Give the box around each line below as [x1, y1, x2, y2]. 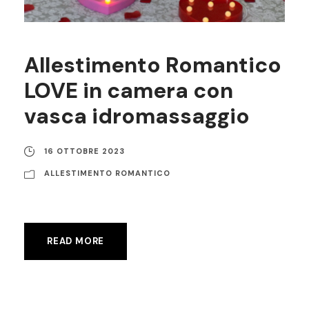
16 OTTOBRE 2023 [44, 146, 125, 156]
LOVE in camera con [24, 76, 233, 105]
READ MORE [47, 235, 105, 247]
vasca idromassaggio [24, 101, 250, 130]
